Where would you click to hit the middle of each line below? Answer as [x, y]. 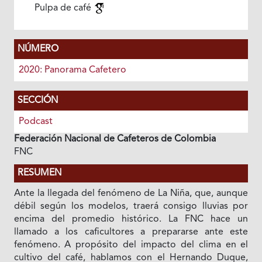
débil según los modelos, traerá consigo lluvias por [131, 206]
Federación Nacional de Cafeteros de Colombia [115, 139]
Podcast [35, 122]
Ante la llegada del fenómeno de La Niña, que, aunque [131, 194]
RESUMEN [39, 173]
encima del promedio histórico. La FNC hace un [131, 219]
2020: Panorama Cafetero [72, 70]
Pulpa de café [64, 8]
